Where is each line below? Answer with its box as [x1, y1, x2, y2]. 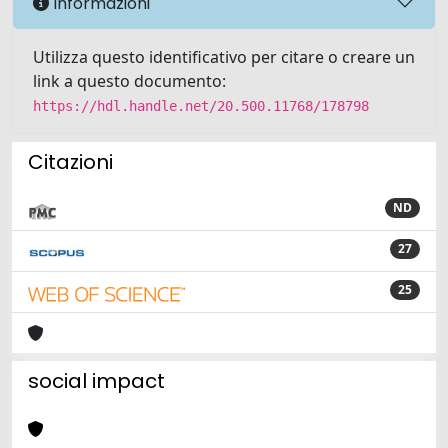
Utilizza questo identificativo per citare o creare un [33, 46, 415, 68]
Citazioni [28, 148, 113, 176]
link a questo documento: [33, 70, 226, 92]
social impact [28, 367, 165, 395]
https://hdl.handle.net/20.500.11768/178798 [33, 98, 369, 114]
